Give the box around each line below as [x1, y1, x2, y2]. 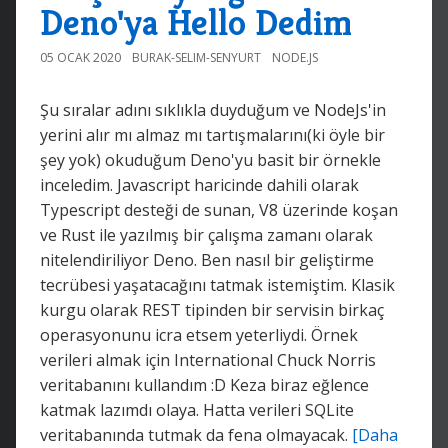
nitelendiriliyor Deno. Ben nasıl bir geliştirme [40, 248, 374, 271]
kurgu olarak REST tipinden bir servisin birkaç [40, 298, 384, 321]
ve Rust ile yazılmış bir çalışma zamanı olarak [40, 223, 373, 246]
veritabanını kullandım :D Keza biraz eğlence [40, 373, 369, 396]
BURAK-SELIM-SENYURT [132, 48, 261, 66]
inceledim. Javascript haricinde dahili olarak [40, 173, 359, 196]
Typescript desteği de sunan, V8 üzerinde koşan [40, 198, 398, 221]
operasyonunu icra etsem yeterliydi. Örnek [40, 323, 358, 346]
